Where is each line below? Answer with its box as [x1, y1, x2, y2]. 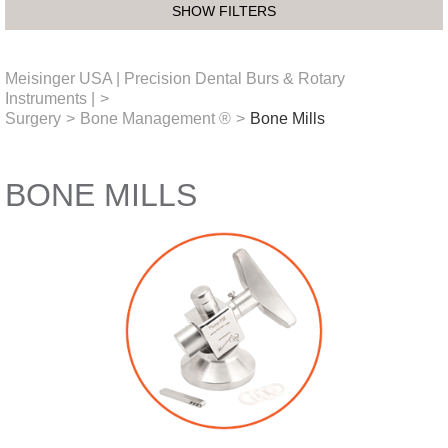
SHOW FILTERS [172, 2, 276, 19]
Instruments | [5, 89, 95, 107]
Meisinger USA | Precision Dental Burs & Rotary [5, 69, 345, 87]
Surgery [5, 109, 61, 127]
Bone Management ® [80, 109, 231, 127]
